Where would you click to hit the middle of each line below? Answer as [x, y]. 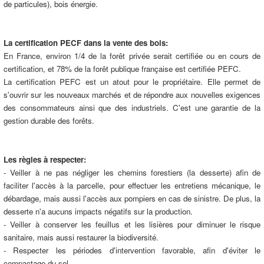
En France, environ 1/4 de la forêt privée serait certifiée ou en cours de [132, 56]
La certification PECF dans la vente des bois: [86, 43]
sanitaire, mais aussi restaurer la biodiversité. [81, 237]
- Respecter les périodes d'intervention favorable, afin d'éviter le [132, 250]
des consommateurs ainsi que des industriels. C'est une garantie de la [132, 108]
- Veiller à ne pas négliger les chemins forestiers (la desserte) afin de [132, 172]
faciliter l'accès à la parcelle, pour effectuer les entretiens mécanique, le [132, 185]
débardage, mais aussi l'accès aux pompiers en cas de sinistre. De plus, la [132, 198]
